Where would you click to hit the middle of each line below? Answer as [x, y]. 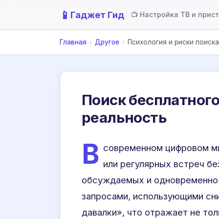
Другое [107, 42]
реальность [124, 117]
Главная [73, 42]
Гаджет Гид [97, 15]
